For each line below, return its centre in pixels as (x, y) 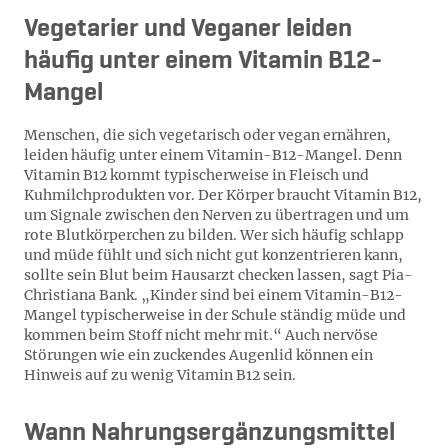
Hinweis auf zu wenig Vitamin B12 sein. (160, 375)
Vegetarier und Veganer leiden (188, 29)
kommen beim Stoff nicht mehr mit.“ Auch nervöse (201, 335)
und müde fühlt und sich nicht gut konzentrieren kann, (213, 255)
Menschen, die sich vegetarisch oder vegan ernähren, (207, 135)
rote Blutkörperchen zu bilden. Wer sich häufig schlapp (214, 235)
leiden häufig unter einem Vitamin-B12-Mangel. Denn (213, 155)
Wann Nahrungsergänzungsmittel (209, 433)
